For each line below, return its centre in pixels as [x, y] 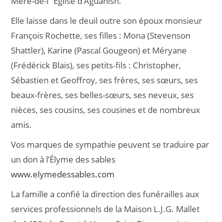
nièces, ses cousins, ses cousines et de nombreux [106, 110]
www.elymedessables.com [63, 174]
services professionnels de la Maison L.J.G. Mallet [106, 209]
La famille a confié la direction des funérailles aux [105, 194]
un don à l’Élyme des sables [63, 159]
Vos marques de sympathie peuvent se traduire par [110, 144]
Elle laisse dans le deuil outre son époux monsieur [107, 21]
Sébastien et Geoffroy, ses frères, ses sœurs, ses [105, 80]
